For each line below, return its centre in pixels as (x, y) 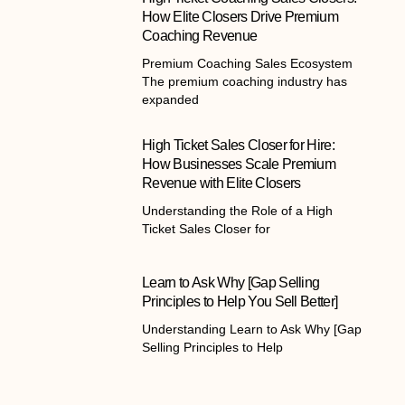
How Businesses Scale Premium (239, 165)
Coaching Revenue (200, 36)
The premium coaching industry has (245, 82)
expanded (171, 100)
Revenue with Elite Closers (221, 184)
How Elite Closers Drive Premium (240, 17)
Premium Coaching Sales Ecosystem (248, 64)
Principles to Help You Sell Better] (240, 302)
